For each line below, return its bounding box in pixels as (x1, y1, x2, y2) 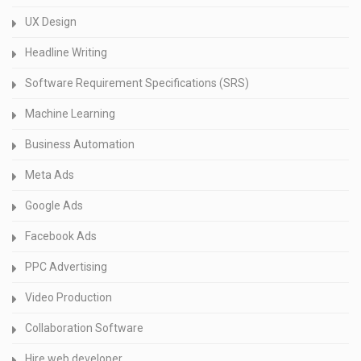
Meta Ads (25, 168, 74, 182)
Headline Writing (25, 46, 107, 60)
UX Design (25, 15, 77, 29)
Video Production (25, 291, 112, 305)
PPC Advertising (25, 260, 107, 274)
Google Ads (25, 199, 83, 213)
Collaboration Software (25, 322, 143, 335)
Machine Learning (25, 107, 115, 121)
